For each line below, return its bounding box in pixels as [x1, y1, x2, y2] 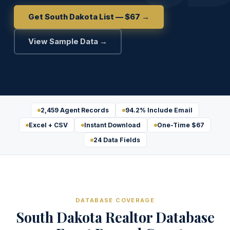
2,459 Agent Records [41, 106, 109, 114]
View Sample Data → [28, 37, 107, 46]
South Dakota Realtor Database [15, 208, 215, 226]
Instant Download [84, 121, 141, 129]
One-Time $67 [157, 121, 204, 129]
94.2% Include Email [125, 106, 193, 114]
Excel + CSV [29, 121, 68, 129]
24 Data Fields [93, 136, 140, 144]
